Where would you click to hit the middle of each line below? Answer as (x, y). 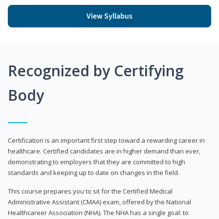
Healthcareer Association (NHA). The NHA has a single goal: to (98, 212)
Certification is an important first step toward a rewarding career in (106, 140)
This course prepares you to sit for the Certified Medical (90, 191)
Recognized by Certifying (96, 70)
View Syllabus (109, 16)
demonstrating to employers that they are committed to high (97, 162)
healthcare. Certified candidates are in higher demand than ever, (104, 151)
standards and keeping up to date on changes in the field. (94, 172)
